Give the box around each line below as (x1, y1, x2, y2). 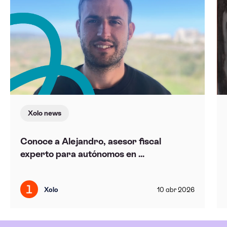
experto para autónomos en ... (20, 148, 144, 159)
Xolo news (27, 108, 61, 117)
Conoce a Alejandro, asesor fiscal (20, 135, 161, 146)
